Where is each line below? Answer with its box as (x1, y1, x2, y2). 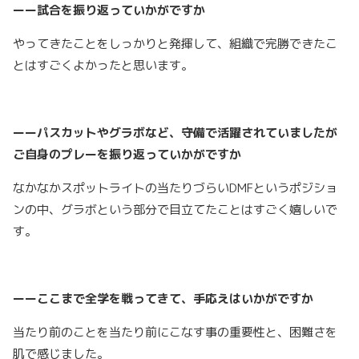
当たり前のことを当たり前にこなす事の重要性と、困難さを (13, 324, 337, 341)
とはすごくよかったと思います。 (13, 57, 193, 75)
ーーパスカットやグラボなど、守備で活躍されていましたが (13, 124, 337, 142)
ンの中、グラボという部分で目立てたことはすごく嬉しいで (13, 201, 337, 219)
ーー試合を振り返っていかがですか (13, 2, 205, 19)
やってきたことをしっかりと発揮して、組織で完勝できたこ (13, 35, 337, 53)
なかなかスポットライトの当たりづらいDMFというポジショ (13, 179, 337, 197)
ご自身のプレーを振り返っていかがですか (13, 146, 241, 163)
